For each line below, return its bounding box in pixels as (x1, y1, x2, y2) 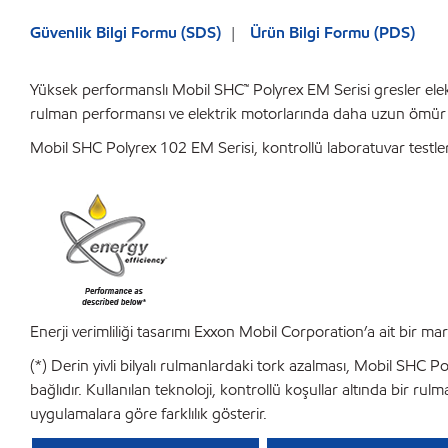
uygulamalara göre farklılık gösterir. (30, 403, 267, 424)
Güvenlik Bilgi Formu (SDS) (30, 22, 221, 43)
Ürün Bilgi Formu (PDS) (250, 22, 415, 43)
